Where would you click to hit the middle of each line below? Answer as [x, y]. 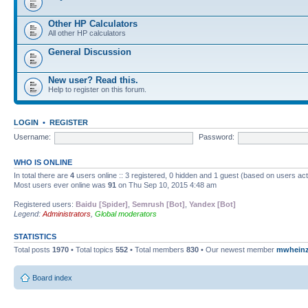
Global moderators [126, 213]
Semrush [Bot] [158, 204]
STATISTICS [35, 236]
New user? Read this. [93, 80]
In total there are [42, 175]
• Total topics [92, 249]
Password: [216, 137]
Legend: [28, 213]
